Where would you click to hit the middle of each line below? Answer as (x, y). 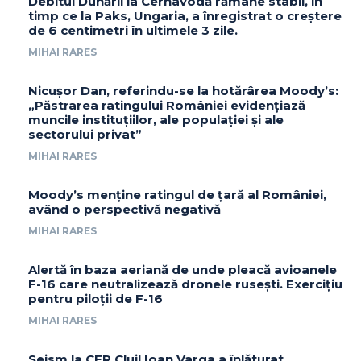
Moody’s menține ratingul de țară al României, (177, 194)
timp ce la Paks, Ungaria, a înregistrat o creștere (185, 15)
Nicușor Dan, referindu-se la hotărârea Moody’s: (183, 90)
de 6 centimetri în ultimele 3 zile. (133, 30)
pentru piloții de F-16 (95, 298)
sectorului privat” (85, 134)
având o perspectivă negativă (124, 209)
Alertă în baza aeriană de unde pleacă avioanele (183, 269)
